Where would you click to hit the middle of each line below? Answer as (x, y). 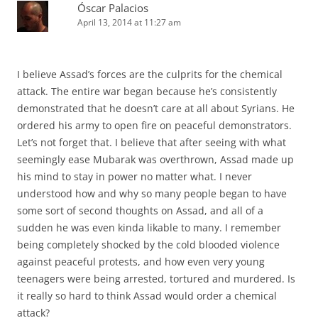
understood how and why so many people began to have (152, 193)
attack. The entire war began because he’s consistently (147, 91)
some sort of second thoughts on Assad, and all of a (140, 210)
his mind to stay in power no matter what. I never (135, 176)
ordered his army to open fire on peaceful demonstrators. (154, 125)
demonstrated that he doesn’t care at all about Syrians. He (156, 108)
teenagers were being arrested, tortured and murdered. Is (156, 278)
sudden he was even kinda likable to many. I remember (149, 227)
